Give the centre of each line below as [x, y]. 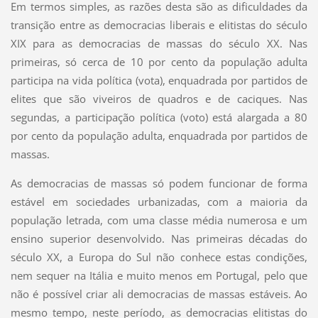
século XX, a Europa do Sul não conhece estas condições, [159, 257]
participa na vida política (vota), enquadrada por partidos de [159, 80]
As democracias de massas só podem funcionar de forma [159, 183]
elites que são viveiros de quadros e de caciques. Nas [159, 98]
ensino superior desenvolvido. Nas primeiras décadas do [159, 238]
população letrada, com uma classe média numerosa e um [159, 220]
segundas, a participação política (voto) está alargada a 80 [159, 117]
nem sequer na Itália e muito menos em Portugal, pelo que [159, 275]
